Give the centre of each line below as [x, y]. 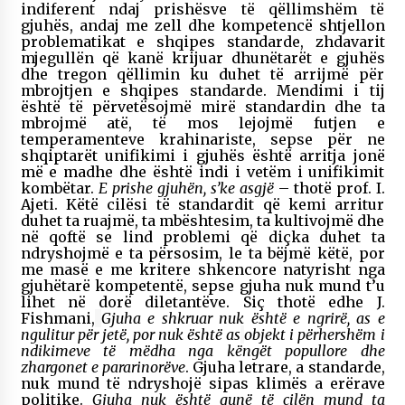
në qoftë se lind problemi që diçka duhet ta [202, 236]
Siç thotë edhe [303, 301]
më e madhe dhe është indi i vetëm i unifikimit [202, 171]
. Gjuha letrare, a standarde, [285, 367]
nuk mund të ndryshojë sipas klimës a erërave [202, 383]
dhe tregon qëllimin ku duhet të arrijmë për [202, 74]
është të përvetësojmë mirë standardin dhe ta [202, 106]
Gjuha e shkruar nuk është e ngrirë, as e [243, 318]
